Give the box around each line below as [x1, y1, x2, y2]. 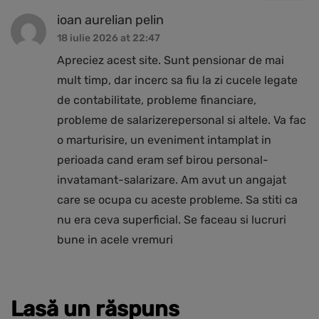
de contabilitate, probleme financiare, [57, 93, 256, 107]
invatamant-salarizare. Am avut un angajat [57, 172, 286, 187]
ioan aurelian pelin [57, 11, 164, 28]
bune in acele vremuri [57, 232, 173, 246]
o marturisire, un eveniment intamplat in [57, 132, 271, 147]
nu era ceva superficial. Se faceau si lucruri [57, 212, 286, 226]
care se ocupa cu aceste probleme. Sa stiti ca [57, 192, 298, 206]
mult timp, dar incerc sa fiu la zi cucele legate [57, 73, 298, 87]
